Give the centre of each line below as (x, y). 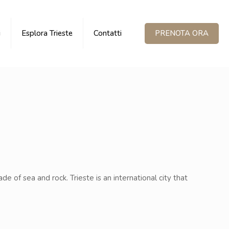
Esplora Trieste (47, 33)
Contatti (108, 33)
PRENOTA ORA (182, 33)
